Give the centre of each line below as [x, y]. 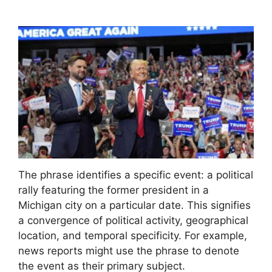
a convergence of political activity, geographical [133, 221]
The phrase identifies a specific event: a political [136, 175]
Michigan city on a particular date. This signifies [134, 206]
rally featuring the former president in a [114, 190]
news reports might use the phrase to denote [129, 251]
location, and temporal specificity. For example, [133, 236]
